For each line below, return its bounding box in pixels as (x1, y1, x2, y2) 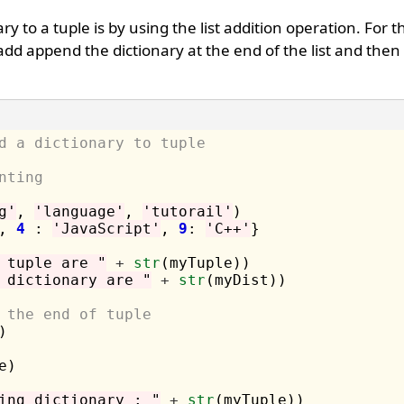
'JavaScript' (51, 220, 161, 237)
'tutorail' (142, 203, 233, 220)
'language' (33, 203, 124, 220)
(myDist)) (205, 271, 287, 289)
